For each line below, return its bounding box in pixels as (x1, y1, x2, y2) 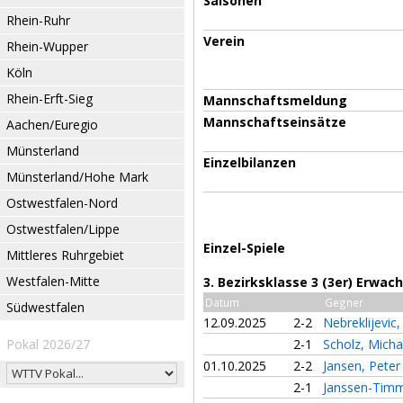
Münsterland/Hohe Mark (6, 168, 148, 185)
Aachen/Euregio (6, 116, 98, 133)
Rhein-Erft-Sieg (6, 90, 93, 107)
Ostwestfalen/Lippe (6, 220, 120, 237)
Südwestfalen (6, 299, 85, 316)
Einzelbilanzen (203, 154, 296, 171)
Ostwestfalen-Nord (6, 194, 118, 211)
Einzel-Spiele (203, 239, 285, 256)
